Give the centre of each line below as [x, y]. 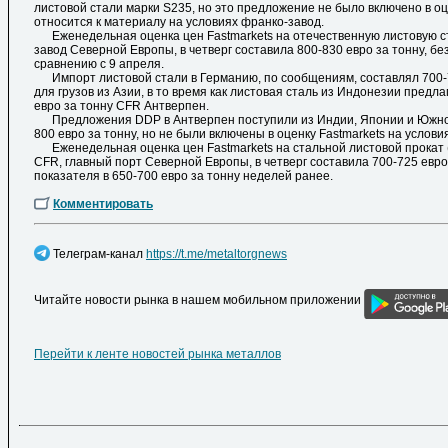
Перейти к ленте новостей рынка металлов [157, 353]
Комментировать [103, 204]
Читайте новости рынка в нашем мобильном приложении [199, 300]
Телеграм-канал [98, 254]
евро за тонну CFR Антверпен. [121, 106]
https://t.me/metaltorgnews [216, 254]
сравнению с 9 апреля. [99, 64]
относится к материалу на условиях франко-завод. [179, 22]
